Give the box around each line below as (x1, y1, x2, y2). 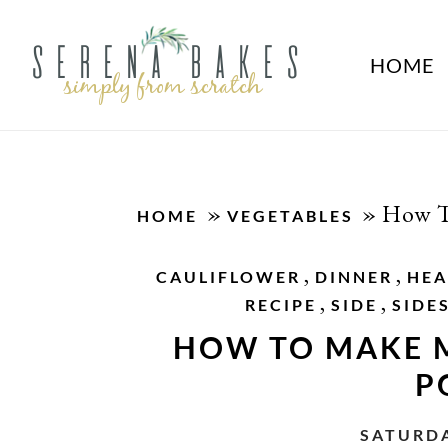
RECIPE (245, 295, 317, 314)
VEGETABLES (226, 206, 354, 225)
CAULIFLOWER (156, 267, 302, 286)
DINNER (315, 267, 394, 286)
